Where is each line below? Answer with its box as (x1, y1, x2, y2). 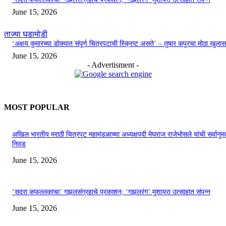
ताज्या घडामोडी (4, 30, 47, 39)
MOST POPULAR (4, 103, 70, 112)
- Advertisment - (87, 61, 139, 70)
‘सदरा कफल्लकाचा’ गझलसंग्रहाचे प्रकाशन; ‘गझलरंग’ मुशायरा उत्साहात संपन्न (12, 188, 210, 196)
